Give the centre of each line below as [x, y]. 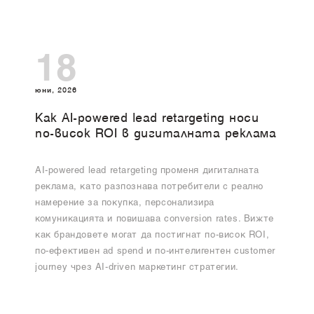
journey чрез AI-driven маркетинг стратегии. [137, 268]
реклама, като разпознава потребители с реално [150, 187]
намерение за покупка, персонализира [125, 203]
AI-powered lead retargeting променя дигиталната [147, 171]
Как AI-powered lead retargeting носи [147, 118]
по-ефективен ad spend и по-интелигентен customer [155, 252]
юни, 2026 [56, 90]
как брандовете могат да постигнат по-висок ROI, [152, 235]
